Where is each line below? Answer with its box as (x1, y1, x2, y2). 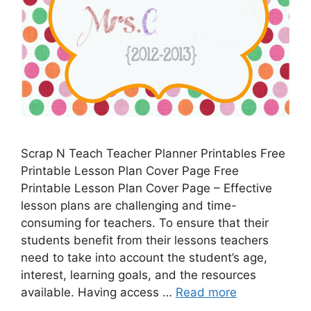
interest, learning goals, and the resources (21, 268, 256, 282)
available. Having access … (21, 285, 176, 299)
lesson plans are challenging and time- (21, 199, 237, 212)
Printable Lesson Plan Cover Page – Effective (21, 181, 272, 195)
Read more (176, 285, 237, 299)
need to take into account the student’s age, (21, 251, 267, 264)
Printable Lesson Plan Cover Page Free (21, 164, 239, 178)
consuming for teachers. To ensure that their (21, 216, 269, 230)
